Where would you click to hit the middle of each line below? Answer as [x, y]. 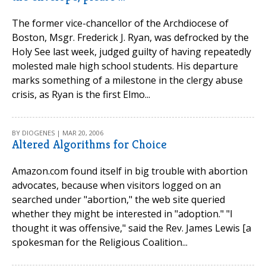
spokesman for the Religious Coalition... [100, 242]
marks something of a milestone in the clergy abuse [127, 80]
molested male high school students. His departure [125, 66]
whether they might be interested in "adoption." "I [122, 214]
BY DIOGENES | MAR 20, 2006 [58, 133]
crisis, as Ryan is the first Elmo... [81, 94]
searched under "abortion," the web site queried [118, 199]
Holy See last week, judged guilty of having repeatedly [132, 52]
